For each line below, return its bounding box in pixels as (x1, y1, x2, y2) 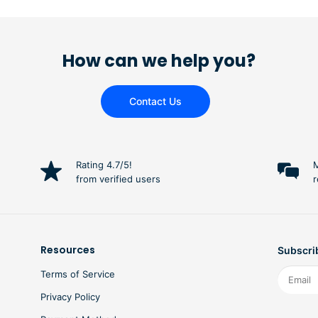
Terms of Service (40, 268, 116, 280)
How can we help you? (62, 49, 256, 73)
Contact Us (129, 95, 182, 108)
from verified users (76, 173, 161, 185)
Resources (40, 243, 96, 258)
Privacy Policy (40, 291, 101, 303)
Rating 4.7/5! (76, 159, 133, 171)
